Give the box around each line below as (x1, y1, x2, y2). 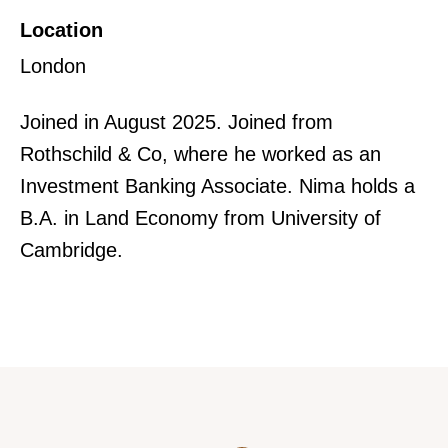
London (20, 55, 86, 77)
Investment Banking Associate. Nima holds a (20, 175, 415, 197)
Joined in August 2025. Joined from (20, 111, 333, 133)
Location (20, 19, 103, 41)
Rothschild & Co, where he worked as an (20, 143, 381, 165)
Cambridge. (20, 239, 123, 261)
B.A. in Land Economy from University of (20, 207, 381, 229)
